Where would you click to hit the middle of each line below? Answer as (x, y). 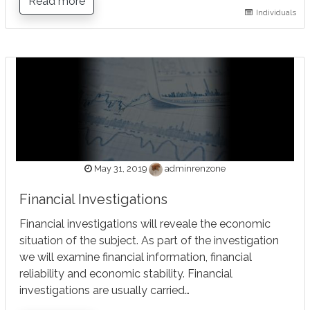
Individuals (276, 13)
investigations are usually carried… (105, 291)
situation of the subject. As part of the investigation (149, 241)
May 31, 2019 (119, 169)
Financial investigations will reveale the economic (145, 224)
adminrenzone (195, 169)
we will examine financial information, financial (136, 257)
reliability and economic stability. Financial (126, 274)
